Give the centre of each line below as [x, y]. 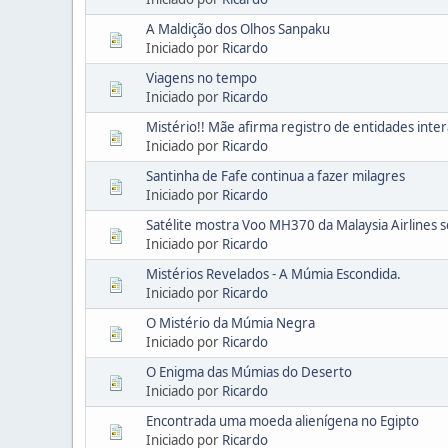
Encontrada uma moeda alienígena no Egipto [282, 420]
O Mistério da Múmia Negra [230, 322]
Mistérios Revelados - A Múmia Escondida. [273, 273]
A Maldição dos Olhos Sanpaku [238, 28]
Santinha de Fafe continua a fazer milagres [275, 175]
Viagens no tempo [201, 77]
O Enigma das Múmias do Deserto [249, 371]
